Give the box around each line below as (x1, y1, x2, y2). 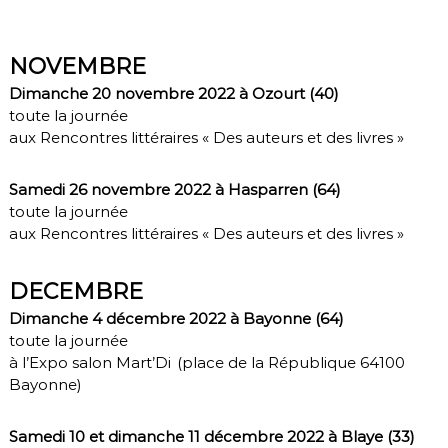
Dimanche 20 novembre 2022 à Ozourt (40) (8, 83, 339, 103)
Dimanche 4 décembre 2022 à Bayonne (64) (8, 308, 344, 328)
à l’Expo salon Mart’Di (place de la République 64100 (8, 352, 405, 372)
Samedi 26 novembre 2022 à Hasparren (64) (8, 179, 341, 199)
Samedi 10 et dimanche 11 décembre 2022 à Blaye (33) (8, 426, 415, 446)
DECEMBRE (8, 277, 143, 305)
